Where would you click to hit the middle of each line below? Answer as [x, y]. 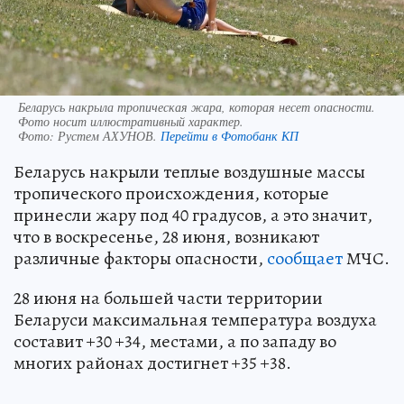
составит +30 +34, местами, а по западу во [175, 341]
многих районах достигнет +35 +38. [152, 363]
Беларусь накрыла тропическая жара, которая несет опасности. [197, 106]
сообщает [305, 258]
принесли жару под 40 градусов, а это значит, [193, 215]
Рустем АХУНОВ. [109, 135]
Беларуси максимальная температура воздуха [195, 319]
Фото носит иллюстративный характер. [131, 121]
